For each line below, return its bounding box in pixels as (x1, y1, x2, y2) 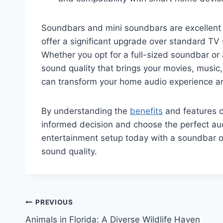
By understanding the (41, 106, 130, 116)
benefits (130, 106, 163, 116)
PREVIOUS (35, 198, 73, 207)
